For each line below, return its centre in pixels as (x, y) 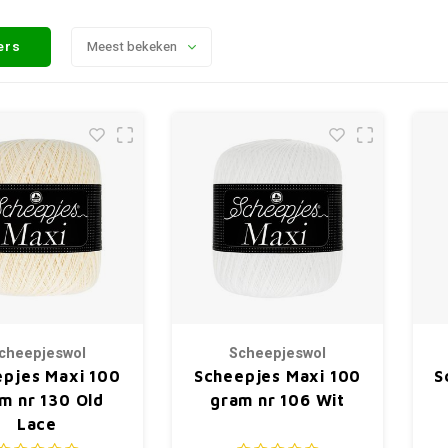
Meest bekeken (132, 46)
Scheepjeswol (277, 353)
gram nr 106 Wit (277, 400)
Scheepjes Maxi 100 (277, 376)
